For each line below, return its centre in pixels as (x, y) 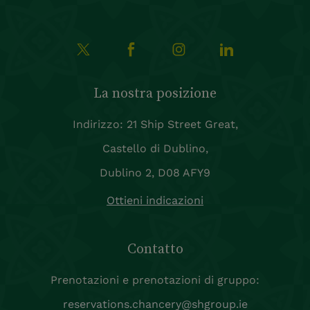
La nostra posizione (155, 93)
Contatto (155, 249)
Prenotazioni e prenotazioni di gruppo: (155, 280)
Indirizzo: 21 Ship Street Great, (155, 125)
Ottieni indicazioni (155, 201)
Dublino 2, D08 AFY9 (155, 173)
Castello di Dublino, (155, 149)
